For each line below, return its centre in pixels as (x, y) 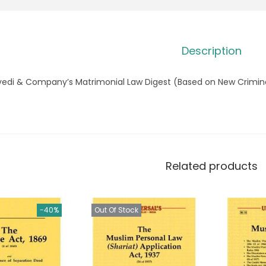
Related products (211, 166)
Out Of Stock (117, 210)
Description (211, 51)
